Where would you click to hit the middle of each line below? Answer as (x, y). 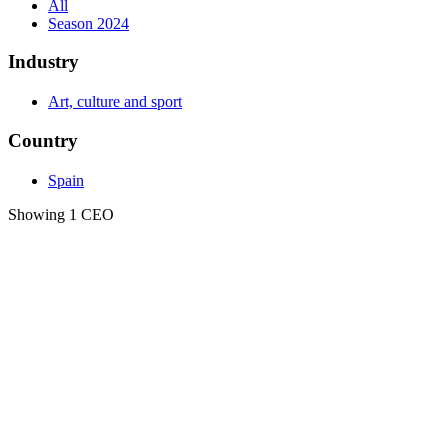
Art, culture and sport (115, 102)
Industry (43, 62)
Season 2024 (88, 23)
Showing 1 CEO (61, 214)
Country (43, 140)
